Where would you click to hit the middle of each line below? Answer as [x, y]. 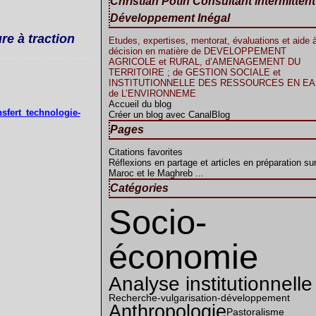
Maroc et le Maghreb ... [156, 173]
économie [183, 257]
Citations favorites [146, 152]
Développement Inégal [170, 18]
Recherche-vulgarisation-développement [199, 298]
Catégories [139, 188]
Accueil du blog [140, 104]
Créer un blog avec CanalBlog [169, 115]
